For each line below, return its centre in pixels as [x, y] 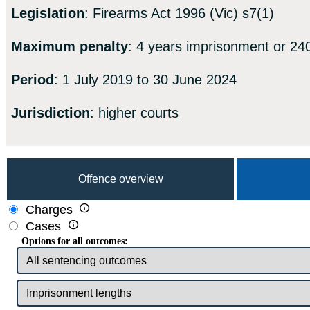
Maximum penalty [70, 47]
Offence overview [120, 179]
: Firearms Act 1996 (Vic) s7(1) [179, 13]
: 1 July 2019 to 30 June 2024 [145, 80]
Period [33, 80]
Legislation [48, 13]
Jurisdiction [51, 113]
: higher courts [134, 113]
